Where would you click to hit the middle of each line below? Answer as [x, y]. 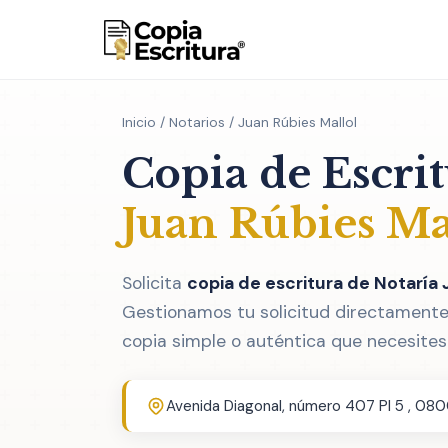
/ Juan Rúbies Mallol [291, 122]
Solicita [154, 283]
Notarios [197, 122]
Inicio [139, 122]
